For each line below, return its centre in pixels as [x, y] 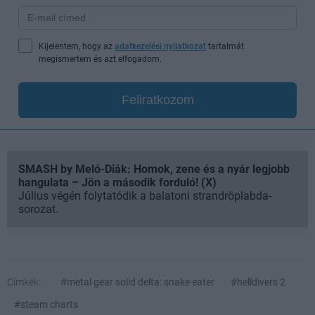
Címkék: [24, 282]
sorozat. [38, 209]
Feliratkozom [157, 99]
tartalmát [225, 46]
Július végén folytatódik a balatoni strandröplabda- [145, 195]
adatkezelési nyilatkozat [160, 46]
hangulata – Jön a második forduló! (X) [117, 182]
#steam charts [46, 304]
